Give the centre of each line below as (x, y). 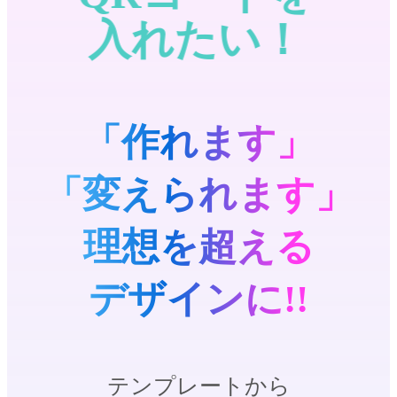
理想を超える (198, 247)
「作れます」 (198, 143)
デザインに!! (198, 300)
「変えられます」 (198, 195)
